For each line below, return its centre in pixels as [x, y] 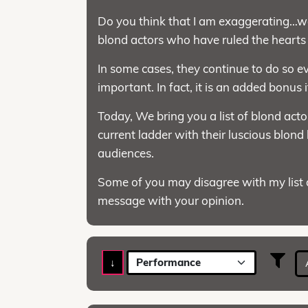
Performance [168, 262]
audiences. [126, 153]
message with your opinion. [171, 200]
